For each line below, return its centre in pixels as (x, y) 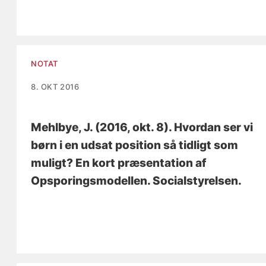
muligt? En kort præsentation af (119, 163)
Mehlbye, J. (62, 127)
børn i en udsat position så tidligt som (135, 145)
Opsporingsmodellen (89, 180)
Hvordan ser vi (214, 127)
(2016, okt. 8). (134, 127)
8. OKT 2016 (55, 86)
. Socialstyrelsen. (195, 180)
